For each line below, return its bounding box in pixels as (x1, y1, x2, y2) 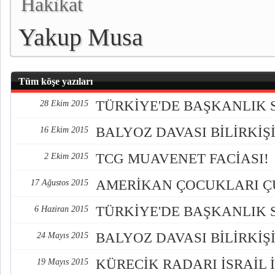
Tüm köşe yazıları (18, 76, 93, 87)
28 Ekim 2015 (40, 99, 88, 108)
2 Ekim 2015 (44, 152, 88, 161)
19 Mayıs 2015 (37, 257, 88, 266)
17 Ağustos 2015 (31, 178, 88, 187)
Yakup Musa (18, 23, 143, 51)
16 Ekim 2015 (40, 125, 88, 134)
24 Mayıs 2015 (37, 231, 88, 240)
